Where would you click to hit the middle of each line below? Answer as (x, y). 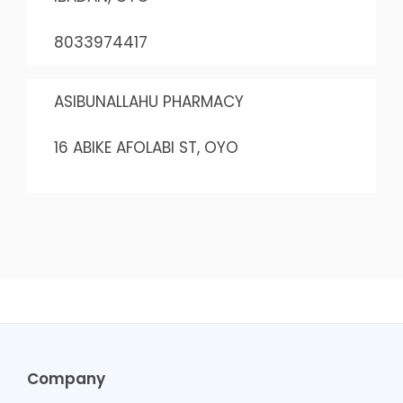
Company (66, 379)
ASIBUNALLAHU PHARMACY (148, 102)
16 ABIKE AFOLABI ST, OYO (146, 148)
